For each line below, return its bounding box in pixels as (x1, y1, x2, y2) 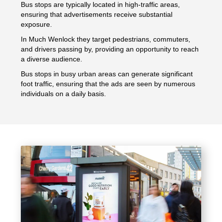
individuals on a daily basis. (21, 89, 107, 98)
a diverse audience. (21, 55, 83, 63)
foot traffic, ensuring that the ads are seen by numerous (21, 79, 196, 88)
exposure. (21, 20, 53, 28)
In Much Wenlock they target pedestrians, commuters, (21, 35, 191, 43)
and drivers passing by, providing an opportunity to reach (21, 45, 199, 53)
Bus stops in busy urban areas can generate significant (21, 69, 193, 78)
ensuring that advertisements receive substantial (21, 10, 173, 18)
